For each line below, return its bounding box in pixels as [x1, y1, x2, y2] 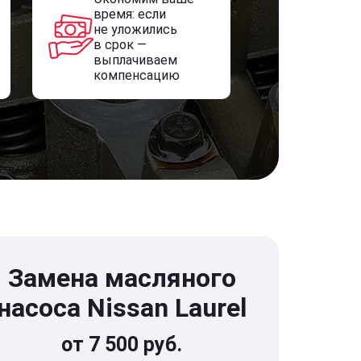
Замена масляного [7, 263, 236, 293]
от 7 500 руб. [61, 333, 182, 356]
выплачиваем [93, 52, 177, 68]
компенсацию [93, 68, 180, 83]
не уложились [93, 22, 177, 37]
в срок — [93, 37, 147, 52]
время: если [93, 6, 166, 22]
